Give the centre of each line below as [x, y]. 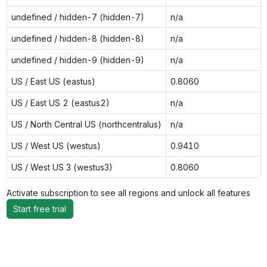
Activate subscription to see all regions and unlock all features [131, 193]
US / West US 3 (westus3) [62, 167]
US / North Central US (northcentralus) [86, 124]
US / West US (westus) [56, 145]
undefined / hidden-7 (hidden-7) [77, 17]
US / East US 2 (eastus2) [60, 103]
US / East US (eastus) [53, 81]
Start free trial [40, 209]
